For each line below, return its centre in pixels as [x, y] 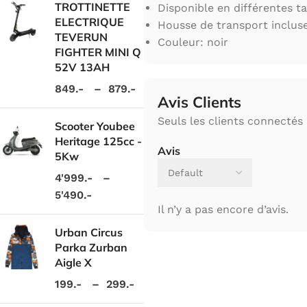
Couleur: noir [193, 42]
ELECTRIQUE [89, 22]
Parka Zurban [91, 247]
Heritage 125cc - [98, 141]
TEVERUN [81, 37]
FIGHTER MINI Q [98, 52]
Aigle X [73, 262]
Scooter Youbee [95, 126]
